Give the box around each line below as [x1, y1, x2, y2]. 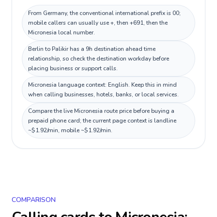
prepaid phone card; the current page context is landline [28, 117, 176, 124]
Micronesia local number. [28, 29, 95, 36]
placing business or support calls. [28, 64, 118, 72]
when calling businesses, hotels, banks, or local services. [28, 91, 179, 98]
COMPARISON [12, 195, 56, 204]
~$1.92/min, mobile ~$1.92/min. [28, 126, 112, 134]
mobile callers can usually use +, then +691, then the [28, 19, 168, 27]
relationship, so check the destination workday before [28, 55, 169, 62]
